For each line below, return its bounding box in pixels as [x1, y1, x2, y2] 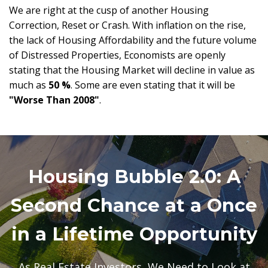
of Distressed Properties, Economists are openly [9, 48, 226, 62]
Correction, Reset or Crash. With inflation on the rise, [9, 18, 246, 32]
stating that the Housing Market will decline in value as [9, 63, 255, 77]
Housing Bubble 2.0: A [28, 165, 240, 188]
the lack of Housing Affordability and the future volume [9, 33, 257, 47]
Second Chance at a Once [11, 194, 257, 217]
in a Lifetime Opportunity [11, 223, 257, 245]
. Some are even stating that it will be [71, 78, 235, 92]
